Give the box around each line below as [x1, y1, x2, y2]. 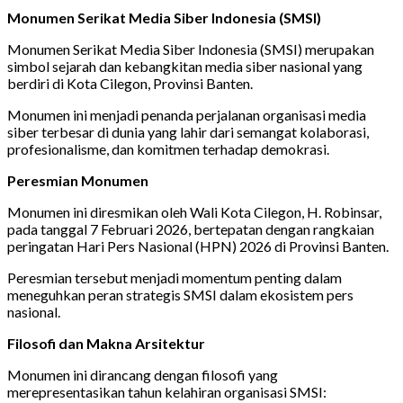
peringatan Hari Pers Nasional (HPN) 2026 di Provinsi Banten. [7, 237, 389, 255]
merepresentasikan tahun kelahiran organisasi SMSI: [7, 383, 327, 401]
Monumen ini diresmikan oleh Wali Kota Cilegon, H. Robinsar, [7, 203, 381, 221]
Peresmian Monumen [7, 172, 148, 190]
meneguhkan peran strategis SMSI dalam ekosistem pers [7, 286, 354, 304]
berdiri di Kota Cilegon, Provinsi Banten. [7, 75, 253, 93]
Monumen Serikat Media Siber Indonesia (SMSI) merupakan [7, 40, 374, 58]
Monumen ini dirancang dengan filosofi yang [7, 366, 278, 384]
